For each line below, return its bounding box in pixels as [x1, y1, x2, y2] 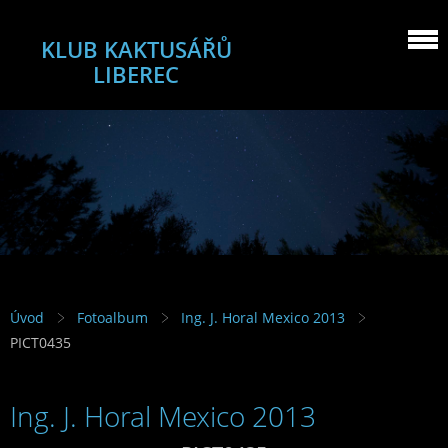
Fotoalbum [77, 308, 148, 328]
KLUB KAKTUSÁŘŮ [40, 34, 232, 65]
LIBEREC [93, 59, 179, 90]
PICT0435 [10, 333, 71, 353]
